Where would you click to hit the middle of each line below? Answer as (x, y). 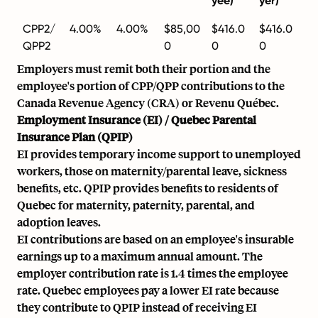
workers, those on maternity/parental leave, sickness (152, 171)
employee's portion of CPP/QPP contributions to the (151, 86)
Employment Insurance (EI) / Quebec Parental (137, 120)
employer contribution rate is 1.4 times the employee (153, 273)
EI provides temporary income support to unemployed (159, 154)
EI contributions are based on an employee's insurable (155, 239)
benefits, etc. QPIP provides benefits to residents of (148, 188)
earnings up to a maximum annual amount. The (140, 256)
